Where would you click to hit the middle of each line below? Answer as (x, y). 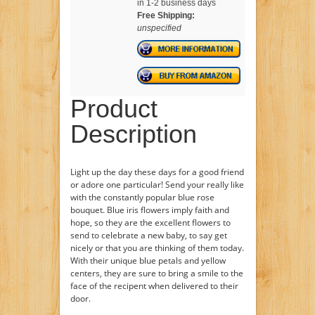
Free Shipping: (166, 15)
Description (133, 134)
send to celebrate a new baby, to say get (148, 235)
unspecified (159, 28)
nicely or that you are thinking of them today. (157, 248)
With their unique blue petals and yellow (148, 261)
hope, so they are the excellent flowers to (150, 223)
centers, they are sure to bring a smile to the (156, 273)
